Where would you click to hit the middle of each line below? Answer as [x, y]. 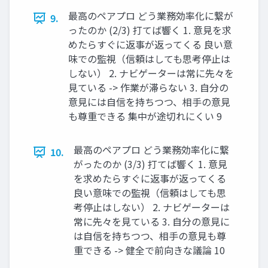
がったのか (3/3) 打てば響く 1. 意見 [150, 164]
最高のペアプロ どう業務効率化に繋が [151, 16]
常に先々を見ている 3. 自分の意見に [152, 222]
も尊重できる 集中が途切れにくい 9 [145, 116]
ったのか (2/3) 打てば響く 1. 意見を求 [150, 30]
